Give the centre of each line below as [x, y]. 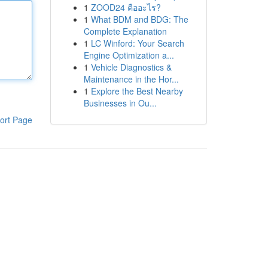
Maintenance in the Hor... [131, 79]
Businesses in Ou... [120, 103]
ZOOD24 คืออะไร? [126, 7]
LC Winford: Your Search [137, 43]
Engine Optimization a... [129, 55]
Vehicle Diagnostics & [131, 67]
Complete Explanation [125, 31]
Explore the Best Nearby [137, 91]
